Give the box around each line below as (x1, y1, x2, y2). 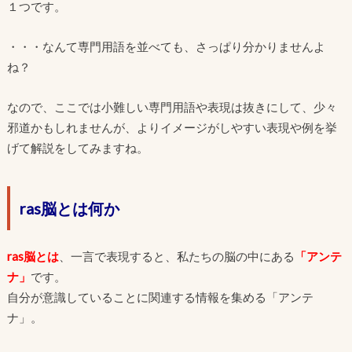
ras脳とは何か (19, 198, 119, 218)
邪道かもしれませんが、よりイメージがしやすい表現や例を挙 (6, 119, 337, 134)
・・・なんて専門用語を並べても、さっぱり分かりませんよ (6, 39, 325, 54)
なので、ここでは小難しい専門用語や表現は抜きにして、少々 (6, 99, 337, 114)
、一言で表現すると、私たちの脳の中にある (58, 249, 295, 264)
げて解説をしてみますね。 (6, 140, 148, 155)
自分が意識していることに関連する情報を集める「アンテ (6, 290, 313, 305)
